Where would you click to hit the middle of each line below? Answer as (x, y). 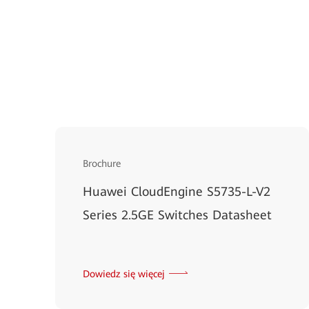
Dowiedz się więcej (124, 273)
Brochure (102, 163)
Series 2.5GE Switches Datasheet (177, 215)
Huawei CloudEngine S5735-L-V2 (177, 191)
